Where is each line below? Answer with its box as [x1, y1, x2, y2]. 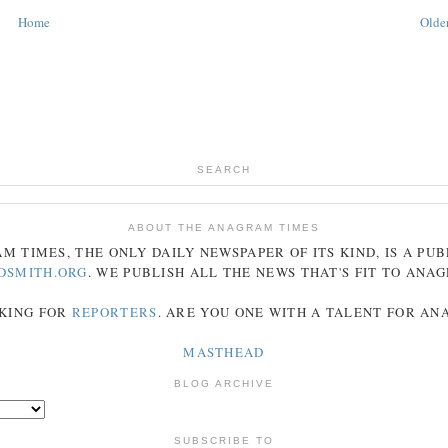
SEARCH [196, 163, 252, 175]
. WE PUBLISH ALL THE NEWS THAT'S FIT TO [87, 263, 406, 282]
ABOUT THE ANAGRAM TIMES [128, 221, 320, 233]
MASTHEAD [183, 343, 265, 362]
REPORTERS [71, 303, 158, 322]
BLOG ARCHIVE [173, 378, 275, 390]
